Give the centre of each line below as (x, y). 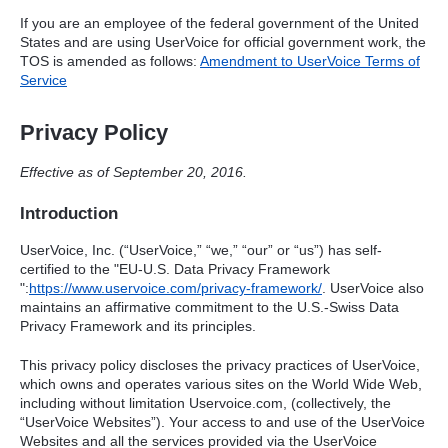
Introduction (69, 213)
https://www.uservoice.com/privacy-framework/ (175, 288)
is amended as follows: (124, 61)
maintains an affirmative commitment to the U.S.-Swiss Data (209, 307)
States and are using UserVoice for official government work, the (223, 42)
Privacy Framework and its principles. (138, 326)
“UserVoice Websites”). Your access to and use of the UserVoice (222, 422)
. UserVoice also (373, 288)
